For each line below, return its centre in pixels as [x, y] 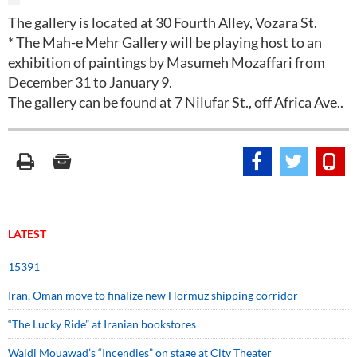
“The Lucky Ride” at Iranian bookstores [102, 324]
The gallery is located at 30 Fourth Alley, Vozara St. [163, 22]
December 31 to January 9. [90, 82]
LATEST [27, 234]
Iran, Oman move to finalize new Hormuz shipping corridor [153, 295]
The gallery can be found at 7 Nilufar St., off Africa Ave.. [176, 102]
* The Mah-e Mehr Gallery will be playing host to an [165, 42]
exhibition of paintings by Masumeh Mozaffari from [167, 62]
